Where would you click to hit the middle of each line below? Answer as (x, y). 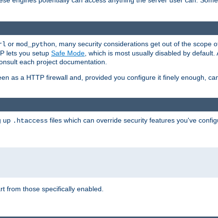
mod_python (36, 44)
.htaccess (30, 121)
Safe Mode (68, 53)
